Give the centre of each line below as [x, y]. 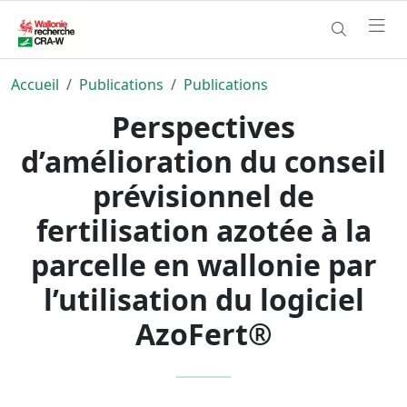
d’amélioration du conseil [203, 161]
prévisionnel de [203, 195]
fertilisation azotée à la [203, 230]
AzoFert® [203, 333]
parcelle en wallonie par [203, 264]
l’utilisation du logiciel [203, 299]
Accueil [35, 84]
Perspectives [203, 126]
